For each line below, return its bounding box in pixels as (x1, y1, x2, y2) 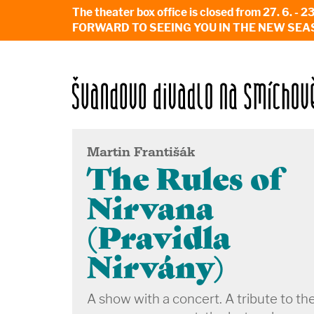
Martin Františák (86, 144, 196, 161)
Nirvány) (86, 245, 224, 286)
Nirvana (86, 186, 214, 227)
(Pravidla (86, 215, 231, 257)
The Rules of (86, 156, 281, 198)
